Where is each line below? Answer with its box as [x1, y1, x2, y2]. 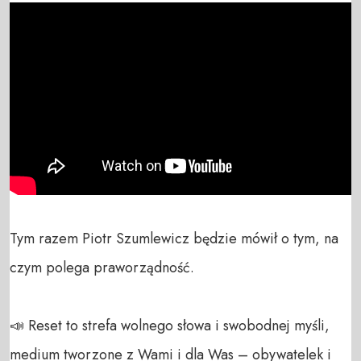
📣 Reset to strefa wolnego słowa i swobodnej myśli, [10, 314, 330, 336]
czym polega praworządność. [10, 256, 194, 278]
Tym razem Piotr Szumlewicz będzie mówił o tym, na [10, 227, 338, 249]
